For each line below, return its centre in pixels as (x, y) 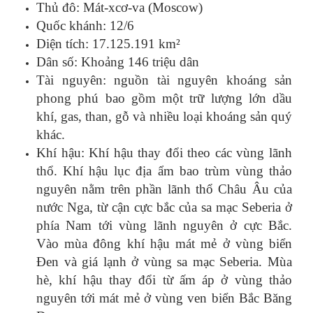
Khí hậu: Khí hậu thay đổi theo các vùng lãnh (164, 153)
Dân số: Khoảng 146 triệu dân (118, 62)
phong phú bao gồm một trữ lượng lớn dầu (164, 99)
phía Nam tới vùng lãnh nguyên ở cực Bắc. (164, 226)
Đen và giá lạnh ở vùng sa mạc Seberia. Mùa (164, 262)
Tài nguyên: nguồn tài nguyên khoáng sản (164, 80)
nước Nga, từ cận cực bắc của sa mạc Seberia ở (164, 208)
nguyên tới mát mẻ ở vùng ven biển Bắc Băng (164, 298)
